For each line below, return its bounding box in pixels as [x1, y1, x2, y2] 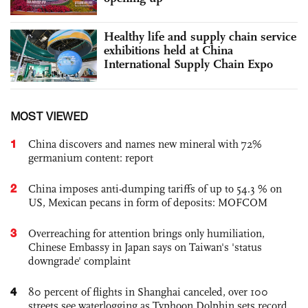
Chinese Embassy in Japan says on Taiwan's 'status [28, 240, 262, 254]
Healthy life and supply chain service [104, 29, 296, 45]
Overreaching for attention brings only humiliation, [28, 226, 265, 240]
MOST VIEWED [10, 109, 88, 122]
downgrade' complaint [28, 254, 131, 267]
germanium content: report [28, 151, 153, 164]
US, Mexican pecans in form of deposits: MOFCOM [28, 195, 267, 209]
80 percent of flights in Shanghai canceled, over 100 [28, 285, 268, 298]
